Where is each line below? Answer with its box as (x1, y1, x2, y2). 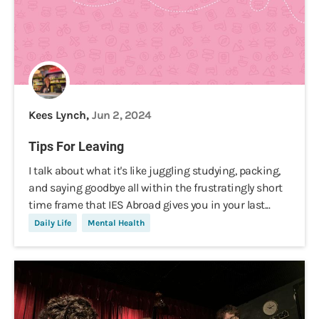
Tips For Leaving (28, 139, 124, 154)
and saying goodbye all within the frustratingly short (28, 181, 283, 194)
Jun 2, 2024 (92, 108, 152, 122)
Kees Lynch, (28, 108, 92, 122)
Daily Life (34, 218, 71, 228)
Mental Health (88, 218, 145, 228)
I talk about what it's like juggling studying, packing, (28, 164, 281, 177)
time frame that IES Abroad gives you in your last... (28, 198, 270, 211)
